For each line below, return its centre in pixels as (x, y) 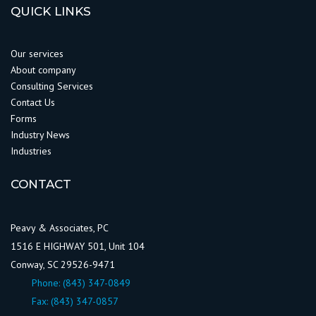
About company (43, 69)
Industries (31, 151)
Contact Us (33, 102)
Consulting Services (52, 86)
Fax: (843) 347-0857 (75, 301)
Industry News (42, 134)
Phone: (47, 282)
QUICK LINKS (51, 11)
